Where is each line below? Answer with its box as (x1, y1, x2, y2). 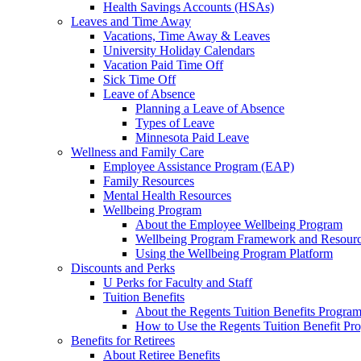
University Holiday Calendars (103, 44, 255, 58)
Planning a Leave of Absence (135, 102, 284, 116)
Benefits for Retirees (71, 334, 175, 348)
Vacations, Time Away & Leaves (103, 29, 270, 44)
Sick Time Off (103, 73, 176, 87)
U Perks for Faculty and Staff (103, 276, 252, 290)
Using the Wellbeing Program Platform (135, 247, 333, 261)
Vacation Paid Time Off (103, 58, 223, 73)
